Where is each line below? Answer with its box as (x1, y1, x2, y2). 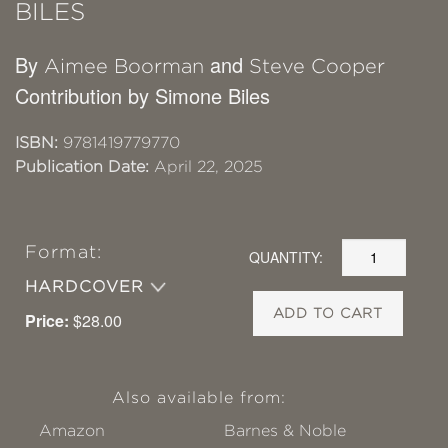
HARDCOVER (25, 277, 151, 295)
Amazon (39, 421, 105, 439)
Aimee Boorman (44, 54, 204, 77)
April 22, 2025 (149, 157, 263, 175)
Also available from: (111, 388, 287, 406)
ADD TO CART (272, 304, 384, 321)
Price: (25, 308, 69, 332)
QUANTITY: (249, 247, 324, 268)
